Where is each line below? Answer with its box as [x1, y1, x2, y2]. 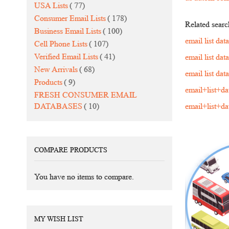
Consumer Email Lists [34, 14, 106, 22]
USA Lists [34, 1, 68, 10]
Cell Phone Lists [34, 39, 87, 48]
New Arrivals [34, 65, 78, 74]
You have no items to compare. [34, 172, 134, 181]
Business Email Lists [34, 27, 101, 35]
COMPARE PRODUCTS [34, 146, 107, 154]
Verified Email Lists [34, 52, 98, 61]
